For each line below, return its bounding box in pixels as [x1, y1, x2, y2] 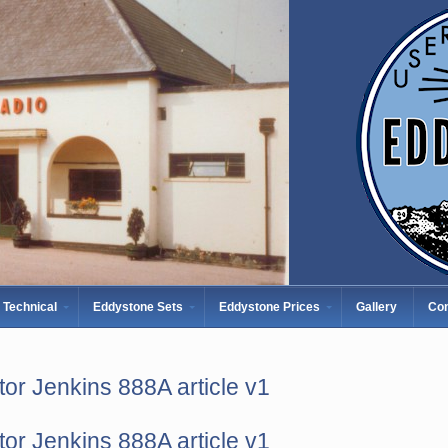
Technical [3, 300, 57, 314]
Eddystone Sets [93, 300, 183, 314]
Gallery [356, 300, 397, 314]
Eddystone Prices [219, 300, 320, 314]
